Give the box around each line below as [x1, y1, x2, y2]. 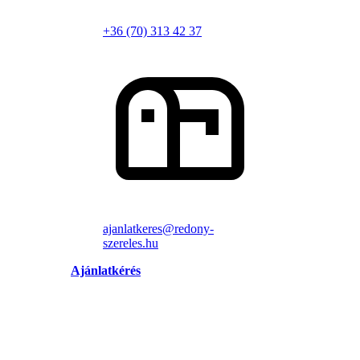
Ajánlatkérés [71, 264, 141, 277]
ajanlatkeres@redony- [103, 222, 214, 235]
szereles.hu [103, 236, 158, 250]
